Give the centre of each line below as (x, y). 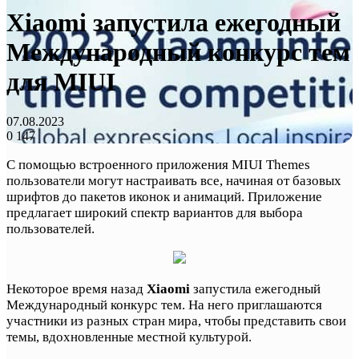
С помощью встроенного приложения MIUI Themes (158, 164)
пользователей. (50, 228)
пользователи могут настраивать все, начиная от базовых (174, 180)
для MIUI (61, 82)
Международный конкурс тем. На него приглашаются (164, 305)
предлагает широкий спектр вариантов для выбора (155, 212)
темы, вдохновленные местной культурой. (129, 337)
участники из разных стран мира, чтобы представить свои (176, 321)
